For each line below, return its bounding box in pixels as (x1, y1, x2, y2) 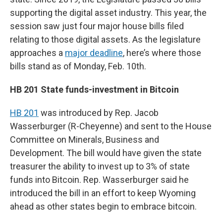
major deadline (65, 47, 123, 58)
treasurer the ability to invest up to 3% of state (10, 161, 190, 171)
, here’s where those (123, 47, 201, 58)
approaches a (10, 47, 65, 58)
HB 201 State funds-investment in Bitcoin (10, 84, 179, 95)
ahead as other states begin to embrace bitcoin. (10, 201, 197, 212)
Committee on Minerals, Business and (10, 134, 159, 145)
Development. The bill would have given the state (10, 147, 202, 158)
